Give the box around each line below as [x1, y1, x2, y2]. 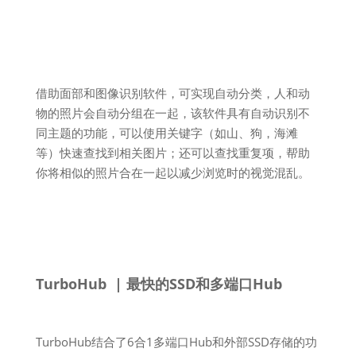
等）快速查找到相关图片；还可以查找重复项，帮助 [35, 145, 310, 161]
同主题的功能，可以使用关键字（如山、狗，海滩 [35, 125, 298, 141]
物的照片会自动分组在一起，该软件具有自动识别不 [35, 105, 310, 121]
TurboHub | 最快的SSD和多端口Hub [35, 274, 282, 293]
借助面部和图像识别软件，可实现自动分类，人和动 [35, 85, 310, 101]
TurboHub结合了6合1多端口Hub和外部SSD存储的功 [35, 334, 317, 350]
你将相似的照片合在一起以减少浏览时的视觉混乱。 [35, 164, 310, 180]
